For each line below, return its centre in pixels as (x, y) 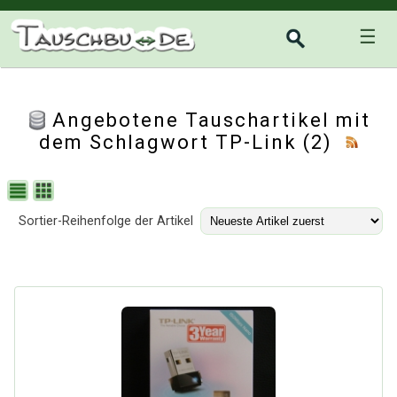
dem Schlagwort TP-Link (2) (191, 142)
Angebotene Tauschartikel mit (211, 120)
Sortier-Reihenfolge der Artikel (106, 221)
